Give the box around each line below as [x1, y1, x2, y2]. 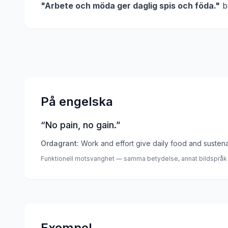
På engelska [41, 94, 113, 109]
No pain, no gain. [45, 120, 116, 130]
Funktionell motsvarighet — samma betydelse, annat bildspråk [41, 155, 227, 162]
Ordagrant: [41, 139, 79, 148]
